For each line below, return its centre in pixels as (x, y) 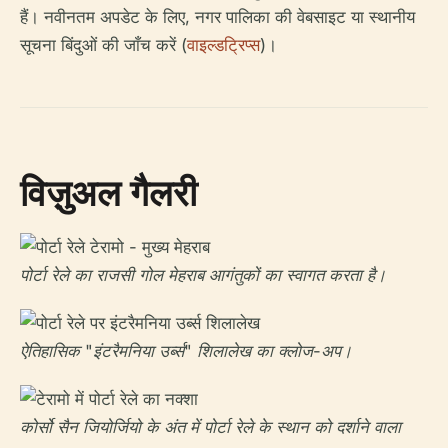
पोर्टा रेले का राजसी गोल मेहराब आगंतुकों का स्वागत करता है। (203, 274)
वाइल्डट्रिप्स (223, 44)
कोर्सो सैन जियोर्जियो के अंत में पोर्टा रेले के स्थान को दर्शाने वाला (210, 426)
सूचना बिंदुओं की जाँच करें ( (103, 44)
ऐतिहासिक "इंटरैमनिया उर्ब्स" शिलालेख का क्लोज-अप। (186, 350)
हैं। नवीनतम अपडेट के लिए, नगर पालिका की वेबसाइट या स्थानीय (217, 16)
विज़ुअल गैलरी (108, 192)
